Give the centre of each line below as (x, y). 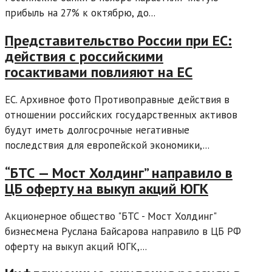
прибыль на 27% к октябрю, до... (80, 12)
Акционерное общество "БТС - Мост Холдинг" (110, 216)
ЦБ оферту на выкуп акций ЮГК (107, 188)
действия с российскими (84, 56)
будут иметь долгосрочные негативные (97, 130)
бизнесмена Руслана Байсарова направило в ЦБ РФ (123, 231)
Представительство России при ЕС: (118, 40)
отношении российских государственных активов (121, 114)
